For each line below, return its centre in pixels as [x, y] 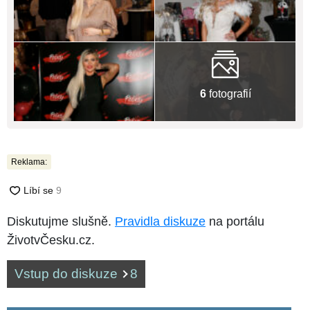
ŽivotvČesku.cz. [51, 240]
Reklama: [29, 162]
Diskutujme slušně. [61, 222]
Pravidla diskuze [160, 222]
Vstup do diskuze [68, 274]
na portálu [235, 222]
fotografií [228, 94]
